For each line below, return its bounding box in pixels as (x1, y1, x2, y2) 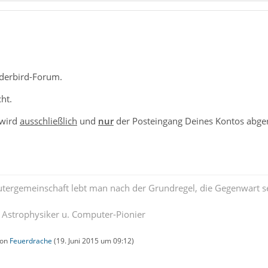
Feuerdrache (9, 236, 52, 246)
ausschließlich (19, 115, 77, 127)
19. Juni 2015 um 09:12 (56, 236, 132, 246)
